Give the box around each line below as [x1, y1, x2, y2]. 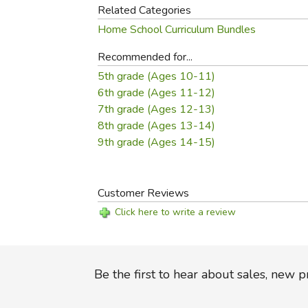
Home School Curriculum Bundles [98, 22, 256, 38]
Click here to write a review [115, 206, 236, 219]
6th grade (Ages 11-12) [98, 85, 216, 101]
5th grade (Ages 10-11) [98, 69, 216, 85]
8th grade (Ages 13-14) [98, 118, 216, 134]
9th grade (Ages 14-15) [98, 135, 216, 151]
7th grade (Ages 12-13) [98, 102, 216, 118]
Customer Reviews [98, 186, 190, 201]
